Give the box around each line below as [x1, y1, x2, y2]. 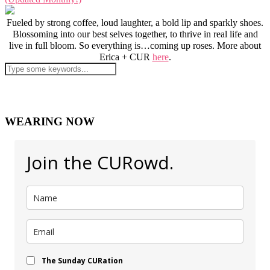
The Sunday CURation [42, 256, 123, 266]
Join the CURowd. [27, 150, 174, 175]
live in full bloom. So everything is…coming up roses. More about [9, 40, 261, 51]
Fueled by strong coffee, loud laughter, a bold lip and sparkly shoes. [7, 17, 263, 28]
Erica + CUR [99, 51, 152, 62]
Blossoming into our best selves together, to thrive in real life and [12, 28, 258, 39]
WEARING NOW [5, 115, 95, 128]
